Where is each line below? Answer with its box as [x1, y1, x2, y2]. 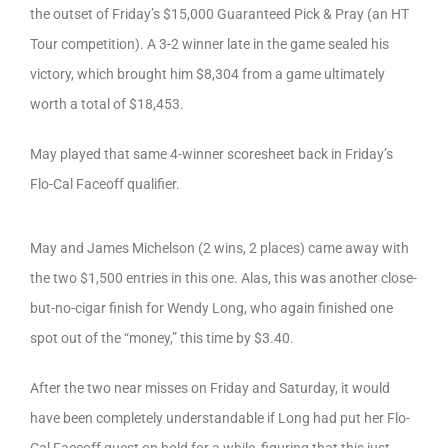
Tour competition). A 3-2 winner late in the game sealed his [30, 36, 389, 53]
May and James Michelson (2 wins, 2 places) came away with [30, 239, 409, 256]
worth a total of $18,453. [30, 96, 184, 113]
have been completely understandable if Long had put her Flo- [30, 409, 410, 426]
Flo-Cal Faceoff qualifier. [30, 176, 180, 193]
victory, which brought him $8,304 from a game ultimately [30, 66, 385, 83]
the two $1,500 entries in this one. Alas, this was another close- [30, 269, 417, 286]
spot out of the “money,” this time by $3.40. [30, 329, 297, 346]
